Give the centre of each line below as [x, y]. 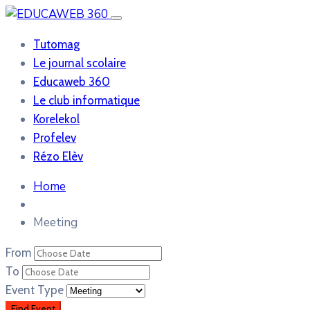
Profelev [55, 138]
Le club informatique [86, 100]
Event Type [36, 290]
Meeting [55, 222]
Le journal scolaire [80, 63]
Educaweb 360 [72, 82]
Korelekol [56, 119]
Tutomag [56, 44]
